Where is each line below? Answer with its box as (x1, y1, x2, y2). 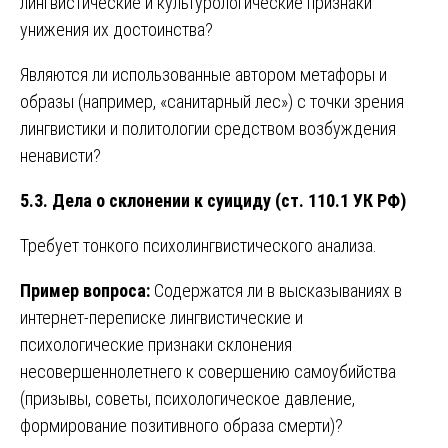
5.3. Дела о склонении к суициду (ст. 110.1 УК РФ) (20, 189, 406, 211)
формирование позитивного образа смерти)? (20, 414, 343, 436)
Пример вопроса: (20, 279, 150, 301)
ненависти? (20, 144, 101, 166)
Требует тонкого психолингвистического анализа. (20, 234, 377, 256)
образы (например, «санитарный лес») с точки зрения (20, 90, 404, 112)
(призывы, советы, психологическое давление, (20, 387, 355, 409)
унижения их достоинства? (20, 18, 213, 40)
